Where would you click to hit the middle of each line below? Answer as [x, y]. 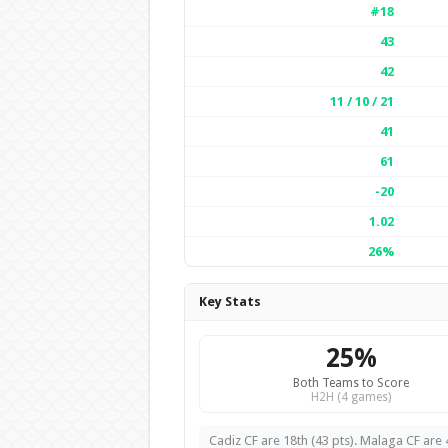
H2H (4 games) [351, 397]
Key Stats [229, 301]
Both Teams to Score [351, 383]
